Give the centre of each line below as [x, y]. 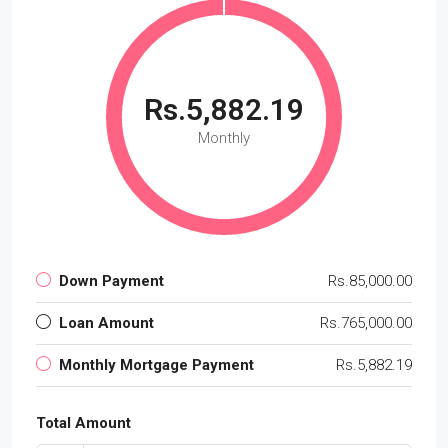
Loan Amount [106, 322]
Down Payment [111, 280]
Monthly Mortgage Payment [156, 364]
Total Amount [83, 422]
